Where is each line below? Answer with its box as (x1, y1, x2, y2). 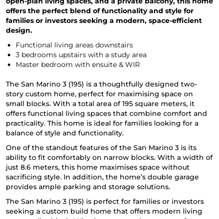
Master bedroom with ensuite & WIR (16, 60, 140, 69)
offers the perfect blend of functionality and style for (6, 6, 194, 16)
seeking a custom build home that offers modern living (6, 207, 202, 216)
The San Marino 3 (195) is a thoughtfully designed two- (6, 80, 197, 89)
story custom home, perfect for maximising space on (6, 89, 193, 99)
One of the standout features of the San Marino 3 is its (6, 143, 197, 153)
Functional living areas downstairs (16, 41, 133, 50)
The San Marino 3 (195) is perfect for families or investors (6, 197, 204, 206)
